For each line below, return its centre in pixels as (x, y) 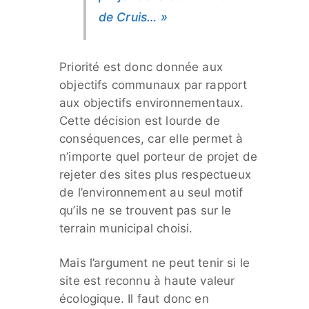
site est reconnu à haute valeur (147, 281)
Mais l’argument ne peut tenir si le (155, 263)
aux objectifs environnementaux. (152, 103)
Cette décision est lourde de (140, 121)
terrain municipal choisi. (126, 228)
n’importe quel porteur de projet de (159, 157)
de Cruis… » (133, 17)
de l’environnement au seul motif (151, 192)
